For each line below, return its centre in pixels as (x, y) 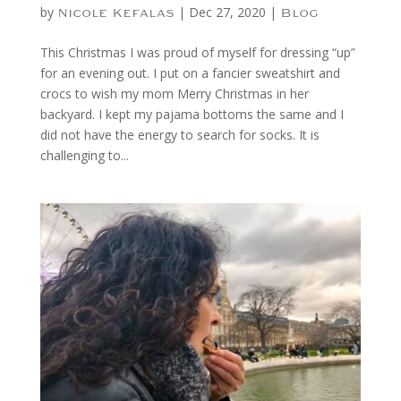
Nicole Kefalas (115, 13)
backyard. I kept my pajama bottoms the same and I (192, 114)
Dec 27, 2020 (227, 12)
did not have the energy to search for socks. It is (179, 134)
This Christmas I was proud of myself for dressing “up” (197, 52)
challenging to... (84, 155)
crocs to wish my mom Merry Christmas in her (174, 93)
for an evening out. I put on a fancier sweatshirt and (190, 73)
